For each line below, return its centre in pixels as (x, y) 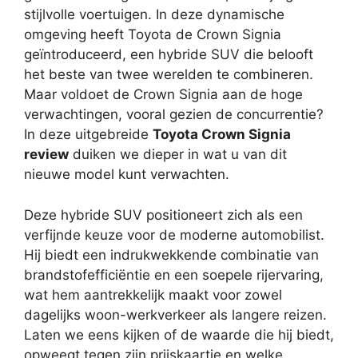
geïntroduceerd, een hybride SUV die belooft (169, 54)
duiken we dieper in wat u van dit (178, 154)
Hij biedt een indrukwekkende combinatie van (171, 255)
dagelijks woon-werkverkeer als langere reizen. (175, 314)
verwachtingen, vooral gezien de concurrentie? (174, 114)
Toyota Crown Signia (222, 134)
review (46, 154)
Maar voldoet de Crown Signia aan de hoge (163, 94)
